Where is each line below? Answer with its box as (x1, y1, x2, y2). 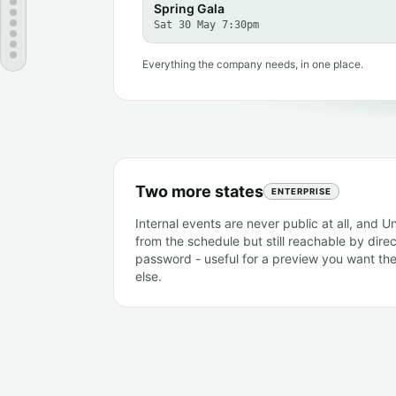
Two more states (135, 181, 263, 201)
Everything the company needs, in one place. (142, 57, 363, 71)
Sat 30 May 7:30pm (154, 18, 259, 31)
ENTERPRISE (271, 186, 331, 196)
